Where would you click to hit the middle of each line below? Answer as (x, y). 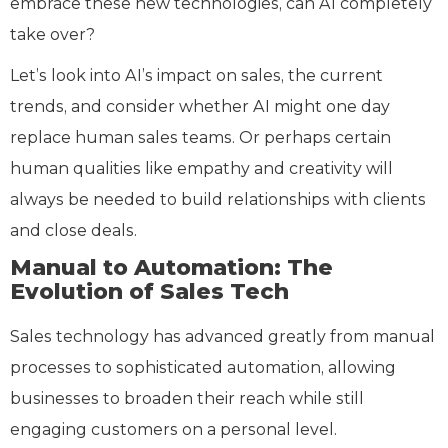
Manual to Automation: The (171, 268)
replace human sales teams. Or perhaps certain (200, 138)
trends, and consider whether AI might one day (200, 107)
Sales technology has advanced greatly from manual (222, 337)
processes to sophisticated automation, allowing (203, 368)
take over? (54, 35)
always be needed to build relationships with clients (218, 200)
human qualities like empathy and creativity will (201, 169)
